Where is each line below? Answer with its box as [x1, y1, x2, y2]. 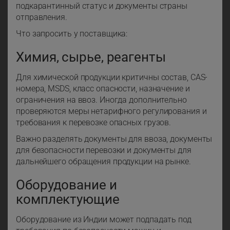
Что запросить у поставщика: [16, 29, 128, 39]
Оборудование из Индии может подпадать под [16, 215, 191, 225]
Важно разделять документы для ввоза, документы [16, 134, 213, 144]
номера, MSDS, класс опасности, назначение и [16, 84, 190, 94]
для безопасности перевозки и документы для [16, 145, 191, 156]
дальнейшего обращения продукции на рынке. [16, 157, 191, 167]
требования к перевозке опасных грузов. [16, 118, 171, 128]
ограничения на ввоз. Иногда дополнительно [16, 95, 187, 105]
